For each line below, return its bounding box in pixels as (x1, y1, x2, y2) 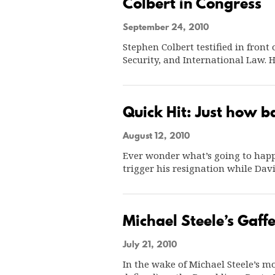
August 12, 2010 (122, 130, 190, 142)
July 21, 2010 (122, 238, 177, 250)
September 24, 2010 (122, 21, 209, 33)
